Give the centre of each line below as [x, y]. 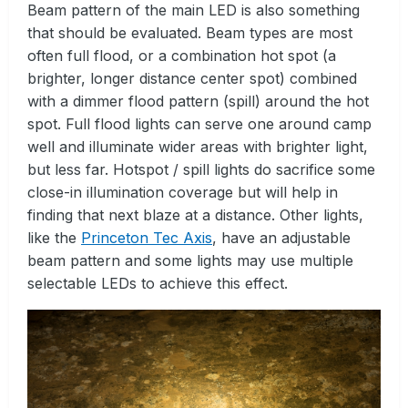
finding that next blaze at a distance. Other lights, [195, 214]
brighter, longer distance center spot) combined [192, 78]
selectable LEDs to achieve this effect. [158, 283]
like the [54, 237]
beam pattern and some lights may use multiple [190, 260]
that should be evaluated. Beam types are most [190, 32]
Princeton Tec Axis [147, 237]
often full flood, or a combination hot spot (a [182, 55]
